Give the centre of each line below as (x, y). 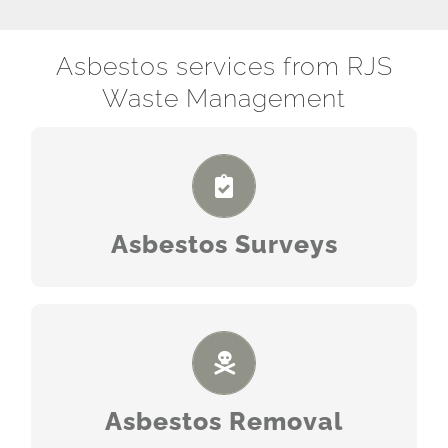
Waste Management (224, 97)
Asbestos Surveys (224, 244)
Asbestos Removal (224, 421)
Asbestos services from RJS (224, 65)
